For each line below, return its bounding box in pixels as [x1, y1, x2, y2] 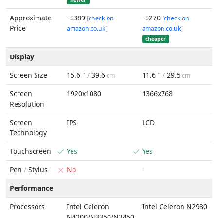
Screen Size [10, 71, 47, 80]
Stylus [26, 165, 48, 174]
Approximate [10, 13, 52, 22]
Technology [10, 128, 47, 137]
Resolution [10, 99, 44, 109]
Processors [10, 202, 45, 211]
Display [10, 52, 34, 61]
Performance [10, 183, 53, 193]
